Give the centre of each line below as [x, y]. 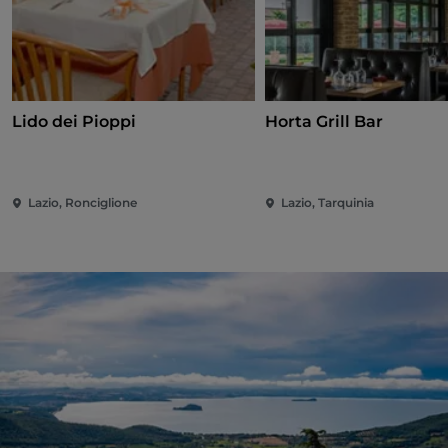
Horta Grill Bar [324, 122]
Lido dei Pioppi [74, 122]
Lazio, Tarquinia [328, 203]
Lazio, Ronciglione [82, 203]
